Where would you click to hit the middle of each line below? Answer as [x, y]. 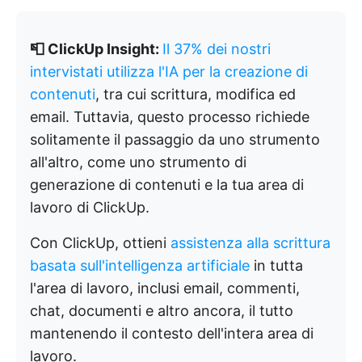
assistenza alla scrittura [250, 243]
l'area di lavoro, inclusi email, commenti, [165, 288]
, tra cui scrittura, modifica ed [196, 94]
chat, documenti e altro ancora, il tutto [162, 311]
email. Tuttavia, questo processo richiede [170, 117]
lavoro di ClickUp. [90, 207]
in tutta [276, 265]
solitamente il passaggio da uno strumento [175, 139]
